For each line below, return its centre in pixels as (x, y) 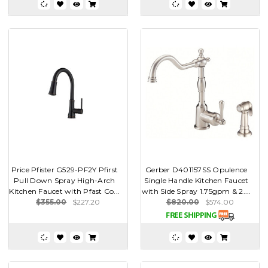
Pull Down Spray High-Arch (65, 180)
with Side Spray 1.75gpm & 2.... (196, 191)
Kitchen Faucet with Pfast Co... (65, 191)
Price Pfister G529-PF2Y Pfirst (64, 169)
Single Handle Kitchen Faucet (197, 180)
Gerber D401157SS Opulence (197, 169)
